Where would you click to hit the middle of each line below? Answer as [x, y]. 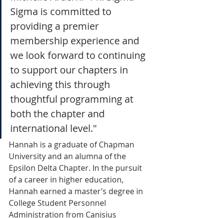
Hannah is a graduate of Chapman [73, 144]
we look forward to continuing [79, 55]
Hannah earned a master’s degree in [77, 191]
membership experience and [76, 40]
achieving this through [61, 84]
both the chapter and [59, 113]
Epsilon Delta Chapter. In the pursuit [76, 168]
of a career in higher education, [67, 179]
